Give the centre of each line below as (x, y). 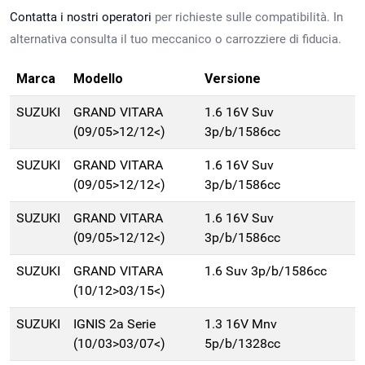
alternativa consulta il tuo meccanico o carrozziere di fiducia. (176, 40)
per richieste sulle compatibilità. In (247, 18)
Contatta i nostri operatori (81, 18)
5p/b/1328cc (242, 344)
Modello (98, 79)
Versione (233, 79)
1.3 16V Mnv (241, 324)
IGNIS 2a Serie (114, 324)
